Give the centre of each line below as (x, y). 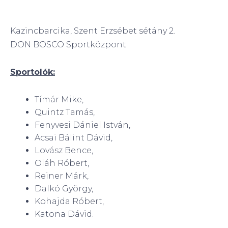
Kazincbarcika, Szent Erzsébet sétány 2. (93, 31)
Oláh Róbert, (62, 163)
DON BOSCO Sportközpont (68, 44)
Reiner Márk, (62, 176)
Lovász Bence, (64, 150)
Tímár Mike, (59, 99)
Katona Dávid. (64, 214)
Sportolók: (33, 72)
